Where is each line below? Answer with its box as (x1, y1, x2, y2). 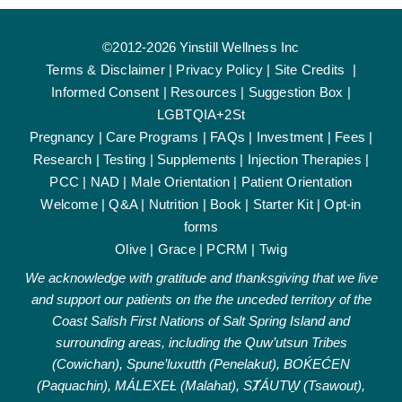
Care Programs (105, 129, 199, 145)
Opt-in (324, 197, 362, 213)
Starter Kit (252, 197, 313, 213)
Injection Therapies (247, 152, 362, 168)
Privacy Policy (176, 62, 264, 78)
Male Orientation (130, 174, 231, 190)
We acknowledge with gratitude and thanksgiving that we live (24, 269, 378, 285)
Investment (256, 129, 324, 145)
